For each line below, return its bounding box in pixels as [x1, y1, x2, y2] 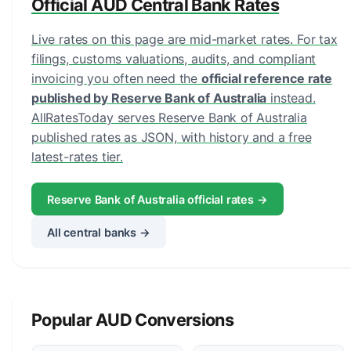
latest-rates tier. [31, 149, 123, 165]
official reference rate [201, 71, 332, 86]
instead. [266, 90, 316, 106]
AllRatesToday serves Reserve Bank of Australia [31, 110, 307, 125]
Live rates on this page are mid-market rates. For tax [31, 31, 338, 47]
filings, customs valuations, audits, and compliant [31, 51, 317, 67]
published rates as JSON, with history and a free [31, 129, 312, 145]
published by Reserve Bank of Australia [31, 90, 267, 106]
